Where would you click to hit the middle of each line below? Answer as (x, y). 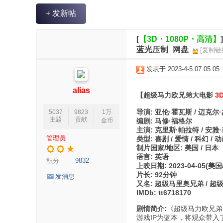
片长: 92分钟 (157, 175)
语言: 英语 (153, 157)
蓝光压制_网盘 (163, 50)
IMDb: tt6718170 (164, 193)
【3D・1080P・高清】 (180, 39)
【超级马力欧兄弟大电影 (176, 95)
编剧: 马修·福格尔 (164, 121)
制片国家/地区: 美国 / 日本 (177, 148)
